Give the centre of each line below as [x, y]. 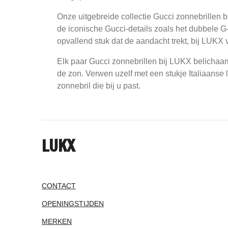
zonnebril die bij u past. [99, 85]
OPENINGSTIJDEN [73, 203]
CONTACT [59, 186]
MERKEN [57, 221]
